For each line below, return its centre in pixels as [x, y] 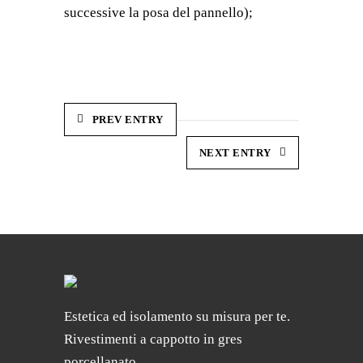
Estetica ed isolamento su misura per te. [177, 316]
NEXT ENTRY [235, 153]
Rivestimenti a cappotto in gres [153, 339]
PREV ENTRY [128, 120]
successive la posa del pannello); [158, 13]
